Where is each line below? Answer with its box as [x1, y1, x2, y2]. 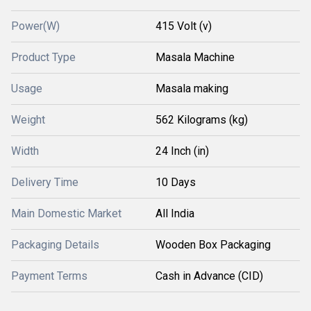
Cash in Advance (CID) [155, 269, 263, 283]
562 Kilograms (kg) [155, 113, 248, 126]
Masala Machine [155, 51, 235, 64]
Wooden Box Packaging [155, 238, 271, 251]
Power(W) [11, 19, 60, 33]
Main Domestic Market [11, 207, 121, 220]
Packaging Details [11, 238, 99, 251]
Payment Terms [11, 269, 87, 283]
